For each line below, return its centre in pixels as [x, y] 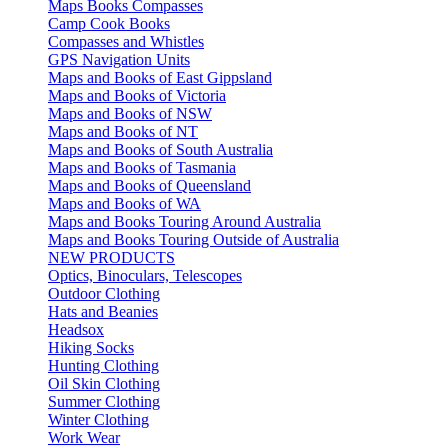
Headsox [76, 329]
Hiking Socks [91, 347]
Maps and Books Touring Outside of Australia [193, 239]
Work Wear [84, 437]
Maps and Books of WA [124, 203]
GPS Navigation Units [119, 59]
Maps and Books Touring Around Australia [184, 221]
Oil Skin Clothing [104, 383]
